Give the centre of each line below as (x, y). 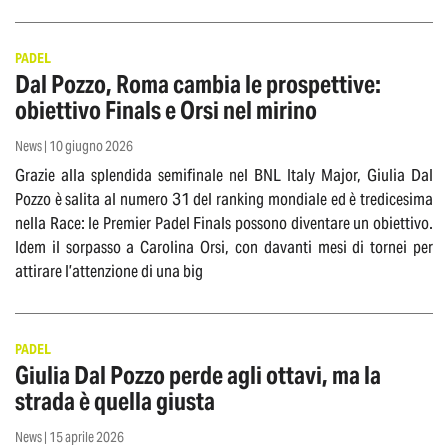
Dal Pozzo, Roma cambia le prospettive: (198, 85)
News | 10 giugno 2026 (74, 146)
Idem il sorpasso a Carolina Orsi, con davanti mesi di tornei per (224, 247)
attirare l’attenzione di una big (109, 271)
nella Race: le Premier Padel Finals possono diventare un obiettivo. (224, 223)
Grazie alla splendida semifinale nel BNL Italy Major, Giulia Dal (224, 175)
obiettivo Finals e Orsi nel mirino (166, 111)
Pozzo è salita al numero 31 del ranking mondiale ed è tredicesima (224, 199)
